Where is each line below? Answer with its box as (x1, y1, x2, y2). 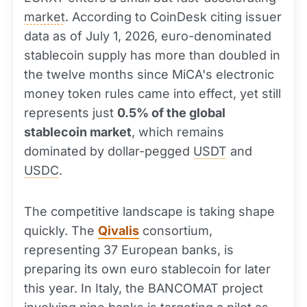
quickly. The (24, 223, 98, 238)
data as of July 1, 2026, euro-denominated (24, 29, 271, 43)
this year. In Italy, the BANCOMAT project (24, 281, 263, 295)
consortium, (139, 223, 212, 238)
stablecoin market (24, 125, 132, 139)
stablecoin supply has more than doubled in (24, 48, 280, 62)
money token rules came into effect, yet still (24, 86, 281, 101)
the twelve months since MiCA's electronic (24, 67, 274, 82)
